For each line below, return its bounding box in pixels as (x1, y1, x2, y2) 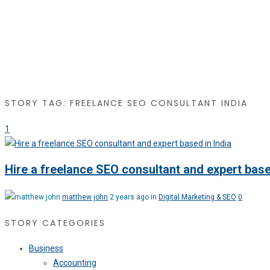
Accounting (53, 258, 96, 268)
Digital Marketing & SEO (159, 192, 236, 201)
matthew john (62, 192, 108, 201)
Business (29, 243, 63, 254)
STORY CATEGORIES (5, 216, 105, 229)
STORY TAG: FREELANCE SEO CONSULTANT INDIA (5, 97, 248, 110)
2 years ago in (110, 192, 159, 201)
